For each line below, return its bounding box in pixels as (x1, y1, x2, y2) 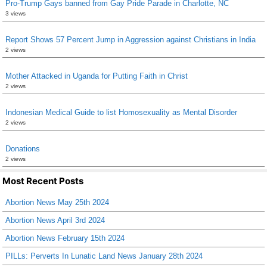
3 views (5, 10, 26, 17)
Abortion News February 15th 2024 (5, 233, 125, 243)
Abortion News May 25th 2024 (5, 197, 109, 207)
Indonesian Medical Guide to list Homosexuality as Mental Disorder (5, 107, 237, 117)
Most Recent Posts (2, 175, 83, 187)
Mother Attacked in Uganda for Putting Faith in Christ (5, 71, 188, 80)
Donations (5, 144, 40, 153)
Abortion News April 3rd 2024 (5, 215, 105, 225)
